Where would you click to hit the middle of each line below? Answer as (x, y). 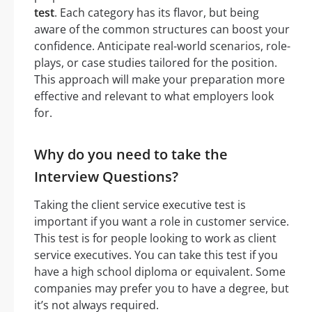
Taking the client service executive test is (140, 205)
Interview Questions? (106, 177)
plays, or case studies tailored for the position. (156, 63)
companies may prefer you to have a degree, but (162, 289)
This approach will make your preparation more (159, 80)
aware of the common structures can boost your (162, 30)
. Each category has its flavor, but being (157, 13)
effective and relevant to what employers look (154, 96)
